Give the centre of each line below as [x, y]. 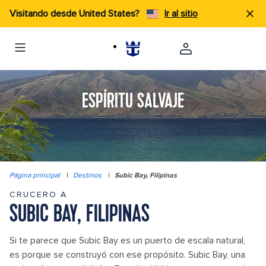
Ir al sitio [181, 14]
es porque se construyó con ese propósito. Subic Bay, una [127, 255]
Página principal [35, 175]
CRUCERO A [38, 194]
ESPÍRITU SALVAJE [133, 102]
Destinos [87, 175]
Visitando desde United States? [76, 14]
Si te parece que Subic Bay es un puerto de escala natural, [127, 240]
